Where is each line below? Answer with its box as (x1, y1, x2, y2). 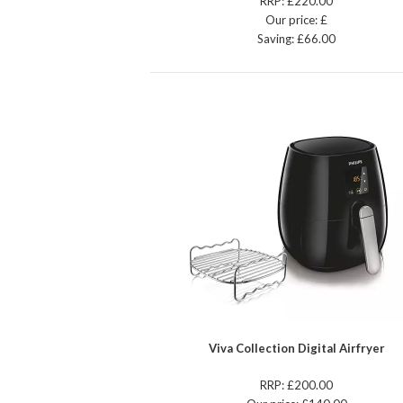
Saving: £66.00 (257, 31, 336, 47)
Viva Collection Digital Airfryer (208, 341, 385, 356)
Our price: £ (265, 13, 328, 28)
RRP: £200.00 (260, 378, 334, 393)
